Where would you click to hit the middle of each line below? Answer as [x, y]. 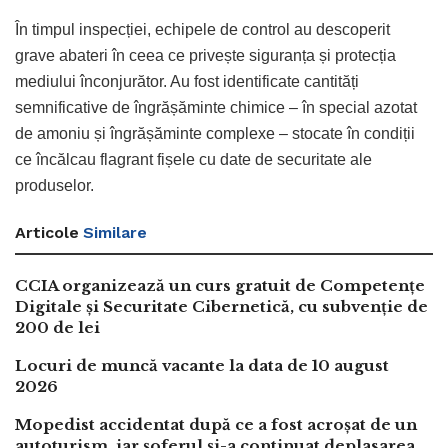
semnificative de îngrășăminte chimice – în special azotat [216, 107]
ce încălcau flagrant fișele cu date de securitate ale [193, 159]
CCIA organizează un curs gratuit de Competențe [220, 285]
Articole [47, 232]
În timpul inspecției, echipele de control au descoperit [202, 29]
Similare [115, 232]
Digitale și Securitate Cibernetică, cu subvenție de [221, 306]
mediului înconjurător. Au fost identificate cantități [187, 81]
